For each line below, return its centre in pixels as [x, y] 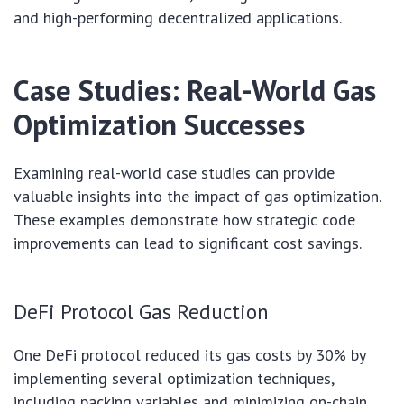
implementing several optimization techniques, [174, 378]
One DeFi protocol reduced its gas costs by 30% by [189, 354]
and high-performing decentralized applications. [178, 17]
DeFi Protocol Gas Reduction [141, 311]
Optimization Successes [159, 124]
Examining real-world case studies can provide [174, 172]
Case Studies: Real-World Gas [195, 90]
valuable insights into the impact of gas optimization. [197, 196]
